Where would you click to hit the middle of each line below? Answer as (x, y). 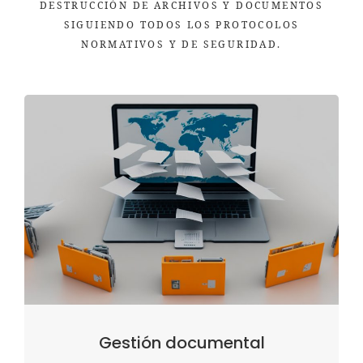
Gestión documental (181, 342)
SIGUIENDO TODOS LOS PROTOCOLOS (181, 25)
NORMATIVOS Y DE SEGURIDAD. (181, 44)
